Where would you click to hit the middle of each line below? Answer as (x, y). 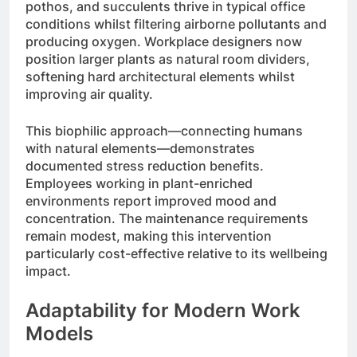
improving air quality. (89, 94)
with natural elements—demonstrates (140, 148)
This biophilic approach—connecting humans (164, 130)
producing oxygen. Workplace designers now (164, 41)
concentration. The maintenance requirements (167, 218)
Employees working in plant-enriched (139, 183)
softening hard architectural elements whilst (160, 76)
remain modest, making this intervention (149, 235)
